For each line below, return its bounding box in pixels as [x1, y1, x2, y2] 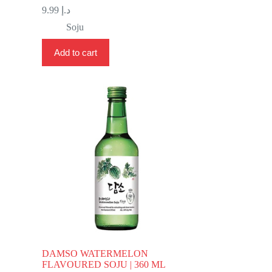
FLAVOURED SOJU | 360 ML [41, 259, 166, 270]
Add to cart [53, 47, 97, 58]
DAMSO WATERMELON [41, 248, 148, 259]
